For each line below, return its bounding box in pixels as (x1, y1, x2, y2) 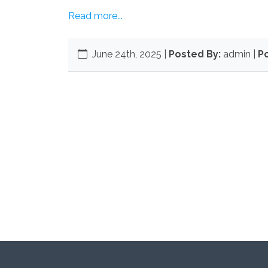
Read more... (68, 10, 123, 22)
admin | (223, 48, 258, 60)
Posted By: (169, 48, 221, 60)
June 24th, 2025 (92, 48, 164, 60)
